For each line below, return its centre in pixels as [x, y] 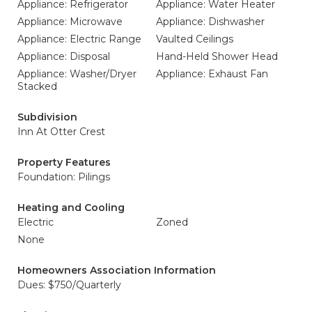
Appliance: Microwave [70, 22]
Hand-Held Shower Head [217, 56]
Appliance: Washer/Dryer [77, 74]
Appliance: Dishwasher [210, 22]
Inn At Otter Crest [61, 132]
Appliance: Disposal [64, 56]
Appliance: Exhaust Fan [212, 74]
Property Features [64, 162]
